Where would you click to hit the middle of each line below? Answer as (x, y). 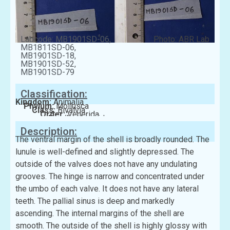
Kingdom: (34, 102)
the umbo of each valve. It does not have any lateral (107, 189)
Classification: (54, 94)
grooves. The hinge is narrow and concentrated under (110, 177)
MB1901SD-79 (47, 72)
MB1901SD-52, (48, 64)
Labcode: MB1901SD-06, (66, 40)
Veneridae (95, 119)
